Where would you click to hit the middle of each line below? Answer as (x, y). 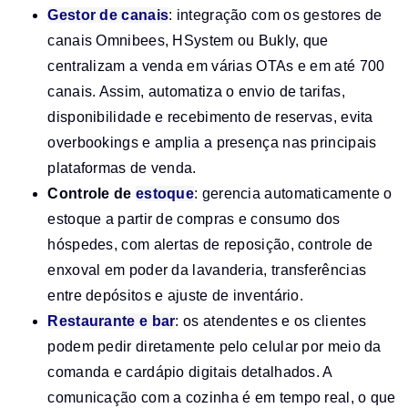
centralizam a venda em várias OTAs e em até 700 (216, 66)
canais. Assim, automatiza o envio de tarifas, (196, 92)
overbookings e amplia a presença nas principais (212, 143)
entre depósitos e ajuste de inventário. (176, 296)
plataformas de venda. (122, 168)
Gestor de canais (108, 15)
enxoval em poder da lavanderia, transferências (207, 270)
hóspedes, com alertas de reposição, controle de (210, 245)
